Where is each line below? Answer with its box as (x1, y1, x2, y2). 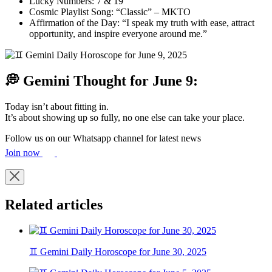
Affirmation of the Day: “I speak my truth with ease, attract (29, 17, 254, 28)
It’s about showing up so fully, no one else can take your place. (5, 112, 245, 123)
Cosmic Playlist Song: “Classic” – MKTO (29, 6, 191, 17)
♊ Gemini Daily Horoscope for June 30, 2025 (29, 246, 206, 257)
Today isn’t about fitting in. (5, 101, 109, 112)
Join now (5, 147, 42, 158)
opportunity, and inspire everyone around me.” (29, 28, 207, 39)
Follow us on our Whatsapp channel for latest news (5, 132, 201, 143)
